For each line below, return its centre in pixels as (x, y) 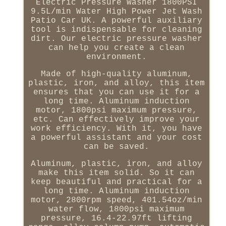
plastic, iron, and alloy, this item (116, 83)
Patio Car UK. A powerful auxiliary (116, 21)
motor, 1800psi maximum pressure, (116, 111)
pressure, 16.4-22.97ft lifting (116, 219)
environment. (116, 57)
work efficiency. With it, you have (116, 129)
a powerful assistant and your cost (116, 138)
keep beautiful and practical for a (116, 182)
